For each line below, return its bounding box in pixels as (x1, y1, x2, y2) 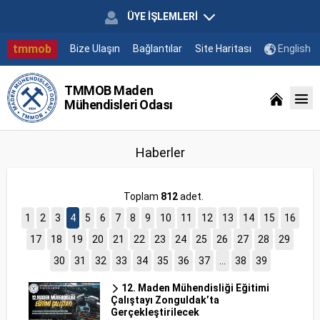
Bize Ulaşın (70, 42, 120, 54)
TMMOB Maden (64, 83, 154, 98)
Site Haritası (195, 42, 251, 54)
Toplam (124, 191, 161, 202)
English (276, 42, 311, 54)
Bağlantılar (133, 42, 182, 54)
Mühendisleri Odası (64, 97, 173, 112)
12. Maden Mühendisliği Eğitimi (119, 282, 269, 294)
